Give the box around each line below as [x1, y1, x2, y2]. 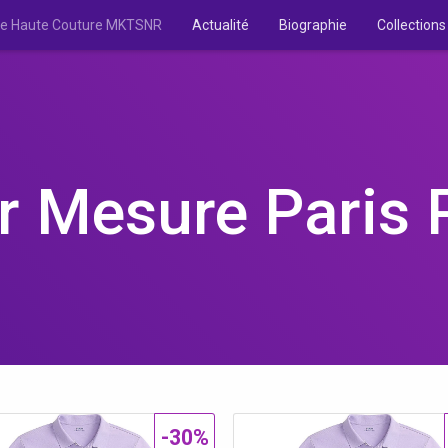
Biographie [279, 17, 347, 33]
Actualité [192, 17, 249, 33]
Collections [377, 17, 446, 33]
